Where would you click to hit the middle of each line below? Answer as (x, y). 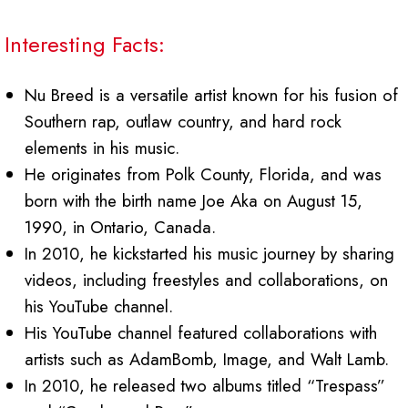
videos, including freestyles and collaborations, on (207, 280)
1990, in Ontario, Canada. (121, 228)
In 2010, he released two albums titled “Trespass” (205, 386)
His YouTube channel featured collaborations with (201, 333)
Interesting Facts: (85, 45)
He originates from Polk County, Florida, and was (204, 175)
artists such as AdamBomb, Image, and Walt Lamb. (207, 360)
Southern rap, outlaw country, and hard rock (184, 122)
